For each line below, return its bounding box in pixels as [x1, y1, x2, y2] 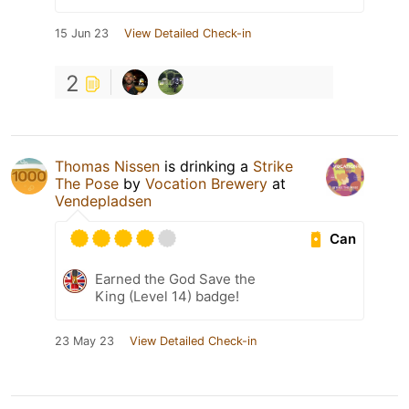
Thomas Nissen [55, 157, 160, 176]
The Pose [55, 174, 119, 194]
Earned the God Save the [95, 270, 256, 288]
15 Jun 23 [55, 26, 109, 41]
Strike [253, 157, 293, 176]
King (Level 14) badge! [95, 288, 239, 306]
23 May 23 [55, 334, 114, 349]
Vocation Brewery [145, 174, 267, 194]
